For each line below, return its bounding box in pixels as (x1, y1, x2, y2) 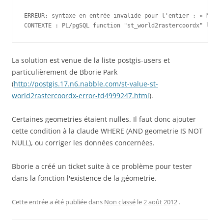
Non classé (104, 197, 136, 207)
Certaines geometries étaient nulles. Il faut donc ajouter (12, 114, 196, 124)
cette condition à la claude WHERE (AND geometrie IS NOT (12, 126, 203, 136)
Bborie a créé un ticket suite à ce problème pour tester (12, 162, 192, 171)
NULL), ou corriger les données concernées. (12, 138, 155, 148)
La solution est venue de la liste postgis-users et (12, 55, 170, 65)
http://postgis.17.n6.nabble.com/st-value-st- (14, 79, 158, 89)
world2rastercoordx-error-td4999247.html (12, 91, 149, 101)
